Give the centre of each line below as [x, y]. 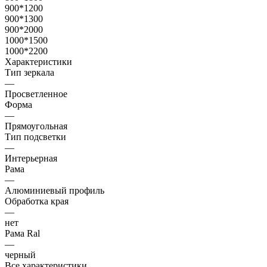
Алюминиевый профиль [55, 190]
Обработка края [37, 201]
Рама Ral [22, 233]
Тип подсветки [35, 136]
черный [20, 254]
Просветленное [36, 94]
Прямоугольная [36, 126]
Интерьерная [31, 158]
